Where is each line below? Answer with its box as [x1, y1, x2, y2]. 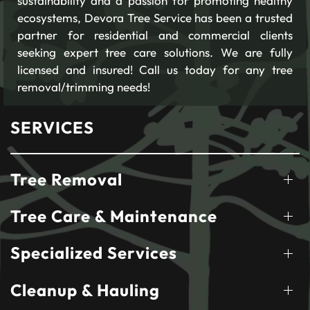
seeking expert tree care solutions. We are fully [17, 44, 293, 60]
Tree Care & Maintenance [10, 206, 217, 227]
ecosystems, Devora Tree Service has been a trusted [17, 10, 293, 25]
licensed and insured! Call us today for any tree [17, 62, 293, 77]
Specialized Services [10, 242, 177, 264]
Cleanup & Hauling [10, 279, 160, 300]
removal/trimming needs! [17, 79, 150, 94]
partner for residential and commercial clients [17, 27, 293, 42]
